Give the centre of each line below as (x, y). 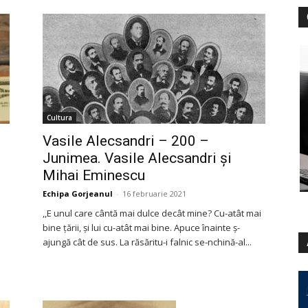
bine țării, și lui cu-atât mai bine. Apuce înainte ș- (141, 228)
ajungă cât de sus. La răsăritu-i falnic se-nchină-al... (147, 242)
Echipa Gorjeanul (78, 194)
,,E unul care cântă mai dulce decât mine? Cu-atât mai (152, 213)
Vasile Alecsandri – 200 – (126, 141)
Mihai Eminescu (94, 175)
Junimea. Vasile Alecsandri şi (137, 158)
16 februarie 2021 (154, 194)
